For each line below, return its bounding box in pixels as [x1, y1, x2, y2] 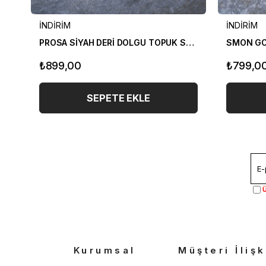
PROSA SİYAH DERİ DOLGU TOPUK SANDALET [185, 37, 194, 47]
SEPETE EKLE [87, 91, 150, 104]
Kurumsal [73, 244, 136, 256]
